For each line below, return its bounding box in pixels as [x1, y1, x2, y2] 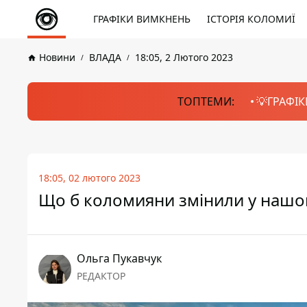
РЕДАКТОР [77, 269, 125, 282]
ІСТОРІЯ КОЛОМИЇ [207, 12, 295, 25]
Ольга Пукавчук [77, 251, 162, 266]
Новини [39, 51, 75, 64]
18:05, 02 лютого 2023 [38, 171, 140, 184]
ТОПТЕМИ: [177, 94, 234, 109]
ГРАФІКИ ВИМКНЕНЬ [93, 12, 191, 25]
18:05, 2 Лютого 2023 [135, 51, 233, 64]
